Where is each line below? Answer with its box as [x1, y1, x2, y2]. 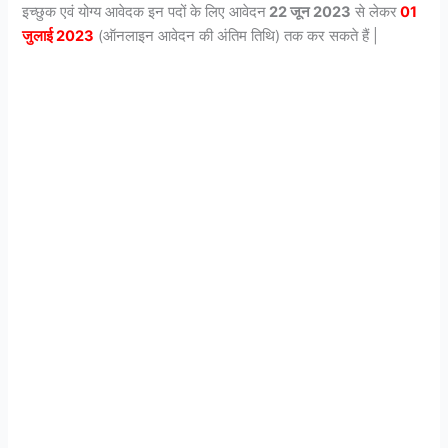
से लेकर [351, 2, 398, 21]
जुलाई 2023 [22, 26, 95, 45]
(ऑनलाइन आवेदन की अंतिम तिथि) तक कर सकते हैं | [94, 26, 379, 45]
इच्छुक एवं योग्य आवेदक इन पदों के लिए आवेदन [22, 2, 267, 21]
